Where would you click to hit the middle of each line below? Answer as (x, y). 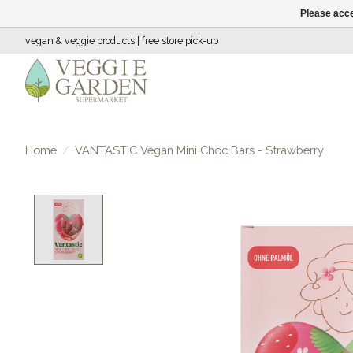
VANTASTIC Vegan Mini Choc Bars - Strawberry (199, 150)
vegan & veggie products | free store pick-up (122, 41)
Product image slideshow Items (216, 203)
